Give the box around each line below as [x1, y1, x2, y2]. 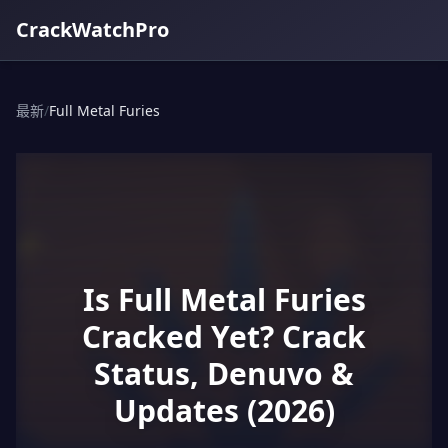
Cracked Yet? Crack [82, 316, 366, 357]
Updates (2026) [113, 390, 335, 431]
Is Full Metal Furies [82, 279, 366, 320]
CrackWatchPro [16, 16, 169, 43]
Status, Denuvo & [94, 353, 354, 394]
